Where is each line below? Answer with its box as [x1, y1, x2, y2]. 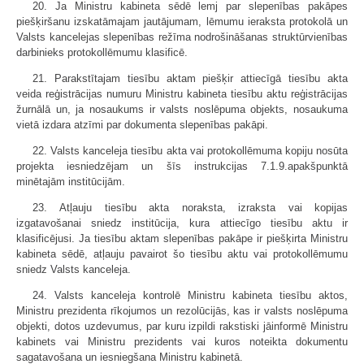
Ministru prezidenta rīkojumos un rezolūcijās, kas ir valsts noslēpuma [16, 305, 348, 317]
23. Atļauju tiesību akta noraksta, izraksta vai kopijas [32, 201, 348, 214]
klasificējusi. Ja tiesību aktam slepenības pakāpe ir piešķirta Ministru [16, 232, 348, 245]
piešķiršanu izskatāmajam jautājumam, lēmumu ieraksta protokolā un [16, 15, 348, 28]
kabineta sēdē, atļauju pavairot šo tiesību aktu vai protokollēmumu [16, 248, 348, 260]
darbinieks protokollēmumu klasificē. [16, 46, 188, 58]
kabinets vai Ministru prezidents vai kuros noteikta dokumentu [16, 336, 348, 348]
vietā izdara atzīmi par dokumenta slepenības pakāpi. [16, 119, 268, 131]
